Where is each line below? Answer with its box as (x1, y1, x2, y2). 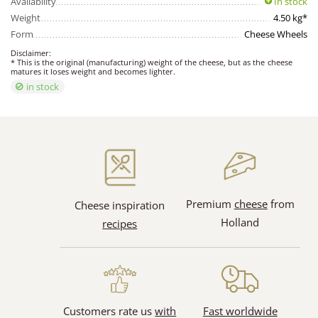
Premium (185, 196, 234, 211)
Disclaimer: (11, 48, 52, 59)
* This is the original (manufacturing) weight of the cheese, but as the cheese (11, 57, 292, 68)
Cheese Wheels (243, 28, 307, 41)
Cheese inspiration (75, 198, 165, 213)
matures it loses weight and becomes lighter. (11, 66, 176, 77)
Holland (221, 214, 260, 229)
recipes (102, 216, 138, 231)
